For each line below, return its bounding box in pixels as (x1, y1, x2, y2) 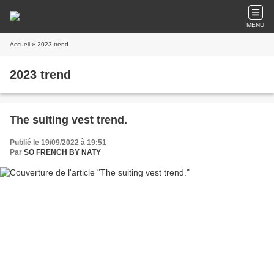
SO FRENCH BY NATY (24, 148, 101, 157)
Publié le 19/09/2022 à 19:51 (10, 138, 106, 147)
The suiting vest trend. (10, 114, 127, 126)
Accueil (10, 41, 30, 48)
